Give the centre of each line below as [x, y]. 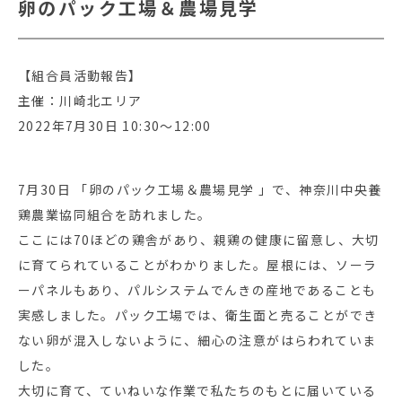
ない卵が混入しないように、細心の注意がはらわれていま [197, 340]
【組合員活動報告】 [80, 75]
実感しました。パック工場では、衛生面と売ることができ [198, 315]
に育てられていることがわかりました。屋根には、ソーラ [198, 264]
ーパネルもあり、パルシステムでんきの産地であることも [197, 289]
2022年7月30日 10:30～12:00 [115, 126]
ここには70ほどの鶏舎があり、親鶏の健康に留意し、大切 [199, 239]
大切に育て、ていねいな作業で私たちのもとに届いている [197, 390]
